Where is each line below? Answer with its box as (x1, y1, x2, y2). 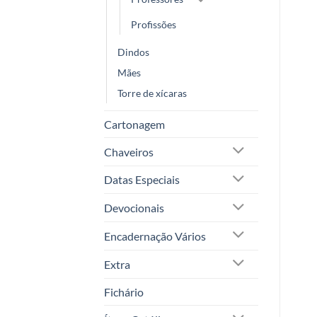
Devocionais (104, 201, 164, 215)
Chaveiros (104, 144, 154, 158)
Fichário (104, 284, 144, 299)
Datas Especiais (104, 173, 180, 187)
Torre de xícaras (117, 86, 187, 99)
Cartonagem (104, 117, 165, 131)
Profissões (131, 18, 176, 30)
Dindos (117, 45, 149, 58)
